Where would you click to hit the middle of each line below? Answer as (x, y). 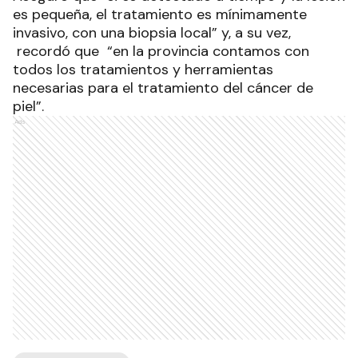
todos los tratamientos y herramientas (143, 70)
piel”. (28, 106)
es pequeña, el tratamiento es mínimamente (160, 14)
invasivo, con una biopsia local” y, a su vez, (152, 33)
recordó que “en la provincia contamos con (161, 51)
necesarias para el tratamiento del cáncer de (163, 88)
